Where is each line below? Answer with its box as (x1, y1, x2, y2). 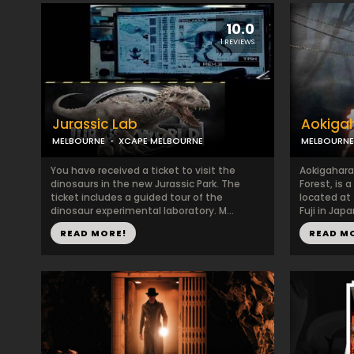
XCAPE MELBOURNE (119, 134, 203, 147)
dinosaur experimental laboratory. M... (51, 204, 234, 217)
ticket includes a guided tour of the (51, 190, 223, 204)
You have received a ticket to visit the (51, 164, 235, 177)
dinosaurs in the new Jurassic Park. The (51, 177, 240, 190)
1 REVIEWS (220, 37, 254, 47)
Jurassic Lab (52, 115, 137, 134)
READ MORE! (60, 227, 126, 239)
